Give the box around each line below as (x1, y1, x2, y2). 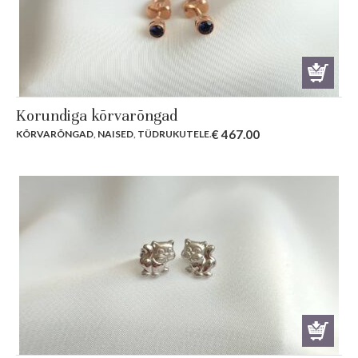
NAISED (97, 128, 133, 141)
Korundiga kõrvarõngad (16, 105, 177, 126)
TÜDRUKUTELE (137, 128, 209, 141)
